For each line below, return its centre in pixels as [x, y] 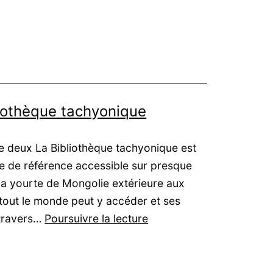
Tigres [164, 218]
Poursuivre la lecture [97, 219]
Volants [166, 236]
